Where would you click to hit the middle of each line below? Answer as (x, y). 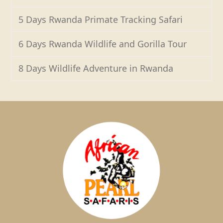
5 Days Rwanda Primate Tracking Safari (101, 19)
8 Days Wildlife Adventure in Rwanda (96, 68)
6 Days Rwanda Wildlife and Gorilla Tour (103, 44)
